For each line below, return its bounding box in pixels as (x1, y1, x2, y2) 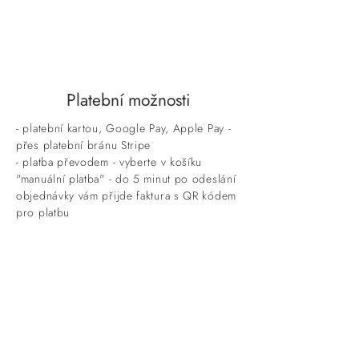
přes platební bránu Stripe (16, 136, 151, 153)
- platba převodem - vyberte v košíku (16, 153, 203, 170)
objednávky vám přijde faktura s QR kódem (16, 187, 236, 204)
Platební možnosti (67, 87, 190, 112)
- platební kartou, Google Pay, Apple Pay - (16, 119, 232, 136)
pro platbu (16, 204, 70, 220)
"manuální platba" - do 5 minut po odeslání (16, 170, 236, 187)
